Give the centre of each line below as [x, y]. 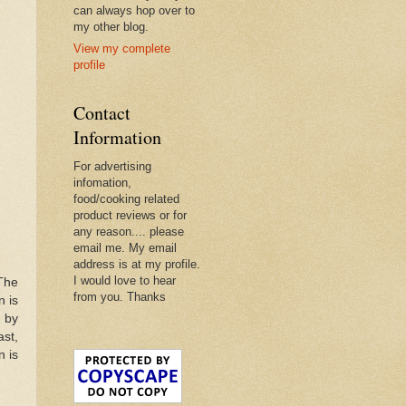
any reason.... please [129, 232]
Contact [102, 113]
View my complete [122, 49]
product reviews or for [130, 216]
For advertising [112, 167]
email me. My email [125, 248]
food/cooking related [126, 199]
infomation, [102, 183]
